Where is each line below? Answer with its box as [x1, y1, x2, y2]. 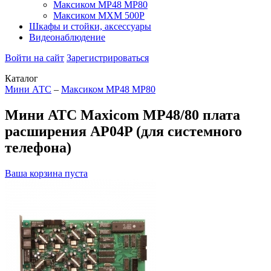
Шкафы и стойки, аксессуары [29, 21, 151, 31]
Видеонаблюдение [29, 32, 105, 42]
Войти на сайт [5, 53, 64, 63]
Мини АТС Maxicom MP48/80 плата [5, 106, 240, 123]
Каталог [5, 73, 38, 83]
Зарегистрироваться [67, 53, 149, 63]
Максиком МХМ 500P [53, 10, 145, 21]
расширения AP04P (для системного [5, 123, 242, 139]
